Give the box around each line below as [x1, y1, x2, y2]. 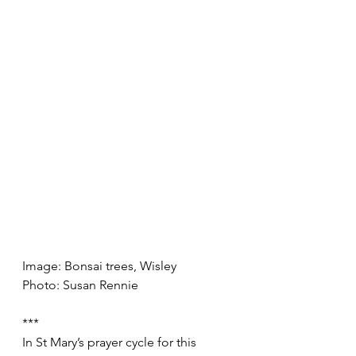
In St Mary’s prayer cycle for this [22, 334, 199, 350]
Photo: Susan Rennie [22, 277, 138, 292]
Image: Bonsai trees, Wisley [22, 257, 176, 273]
